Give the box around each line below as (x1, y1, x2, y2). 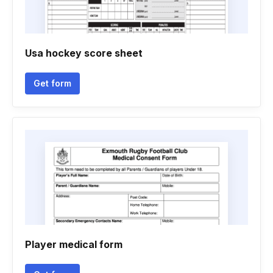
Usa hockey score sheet (25, 47, 143, 59)
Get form (34, 78, 71, 88)
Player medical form (25, 238, 122, 250)
